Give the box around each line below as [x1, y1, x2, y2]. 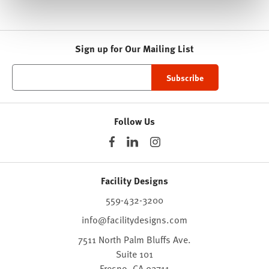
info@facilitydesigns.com [82, 213, 187, 226]
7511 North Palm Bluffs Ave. [78, 232, 191, 246]
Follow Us [114, 114, 155, 128]
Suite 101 [116, 247, 153, 261]
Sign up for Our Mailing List [75, 41, 194, 56]
